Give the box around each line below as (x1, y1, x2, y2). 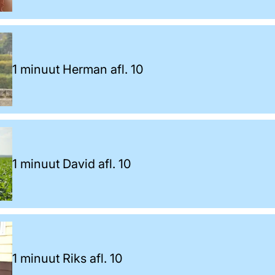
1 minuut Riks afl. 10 (12, 250, 123, 266)
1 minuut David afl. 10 (12, 156, 131, 171)
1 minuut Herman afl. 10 (12, 61, 144, 77)
